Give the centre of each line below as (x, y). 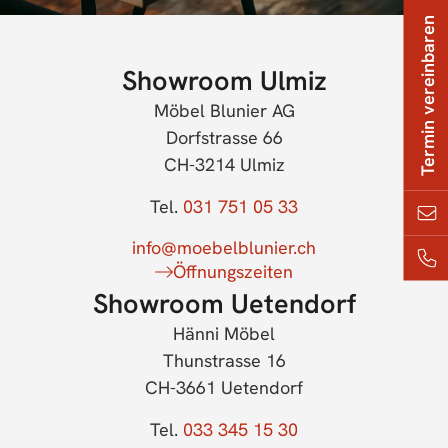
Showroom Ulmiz (224, 81)
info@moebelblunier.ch (224, 248)
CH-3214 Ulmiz (224, 165)
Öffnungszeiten (233, 272)
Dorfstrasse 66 (224, 138)
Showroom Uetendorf (224, 304)
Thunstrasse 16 (224, 361)
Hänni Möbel (224, 334)
